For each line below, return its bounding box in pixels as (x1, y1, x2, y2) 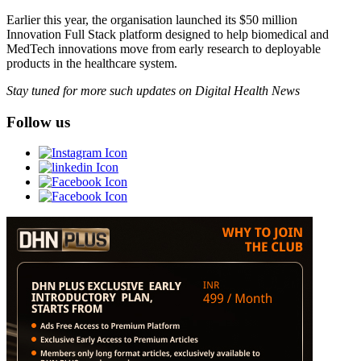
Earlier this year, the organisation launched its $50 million (6, 12, 297, 27)
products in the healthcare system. (6, 56, 177, 70)
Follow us (6, 113, 70, 131)
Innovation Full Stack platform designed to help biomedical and (6, 27, 329, 41)
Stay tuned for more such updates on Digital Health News (6, 83, 300, 98)
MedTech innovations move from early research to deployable (6, 41, 321, 56)
